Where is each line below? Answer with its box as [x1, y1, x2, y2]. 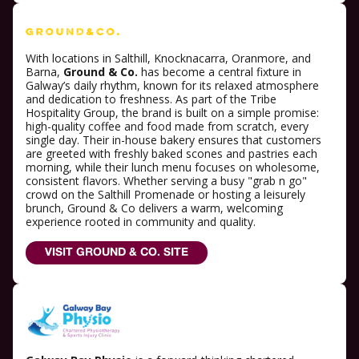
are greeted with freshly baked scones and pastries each [26, 146, 317, 162]
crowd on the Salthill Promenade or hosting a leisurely [26, 187, 305, 203]
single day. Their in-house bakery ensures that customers [26, 132, 321, 148]
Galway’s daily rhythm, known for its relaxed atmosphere [26, 78, 319, 94]
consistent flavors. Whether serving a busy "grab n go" [26, 173, 307, 189]
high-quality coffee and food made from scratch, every [26, 119, 309, 135]
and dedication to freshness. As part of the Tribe [26, 91, 276, 107]
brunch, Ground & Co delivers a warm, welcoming [26, 200, 283, 216]
